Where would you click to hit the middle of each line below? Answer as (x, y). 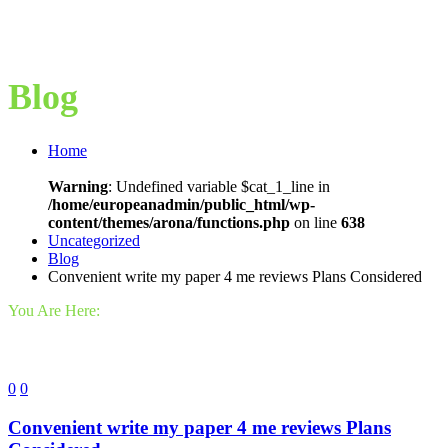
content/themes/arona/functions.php (169, 223)
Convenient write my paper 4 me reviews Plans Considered (235, 277)
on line (315, 223)
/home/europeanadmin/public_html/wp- (181, 205)
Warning (78, 187)
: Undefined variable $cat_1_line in (219, 187)
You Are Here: (54, 311)
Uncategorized (94, 241)
